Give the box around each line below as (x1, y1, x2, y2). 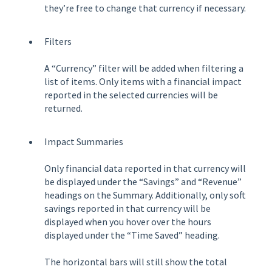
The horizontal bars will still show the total (44, 256, 227, 268)
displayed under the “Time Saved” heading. (44, 229, 220, 242)
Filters (44, 35, 72, 48)
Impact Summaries (44, 135, 123, 148)
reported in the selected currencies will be (44, 89, 218, 101)
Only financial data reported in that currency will (44, 162, 246, 175)
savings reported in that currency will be (44, 202, 211, 215)
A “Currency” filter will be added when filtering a (44, 62, 243, 75)
